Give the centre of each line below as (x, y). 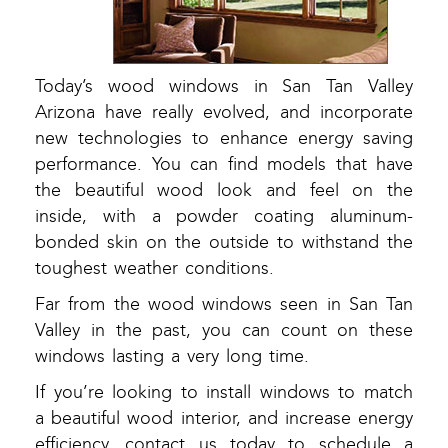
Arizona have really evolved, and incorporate (224, 113)
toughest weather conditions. (154, 269)
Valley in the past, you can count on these (224, 331)
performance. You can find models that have (224, 165)
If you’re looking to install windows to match (224, 393)
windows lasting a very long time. (172, 357)
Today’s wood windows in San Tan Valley (224, 87)
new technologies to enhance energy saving (224, 139)
